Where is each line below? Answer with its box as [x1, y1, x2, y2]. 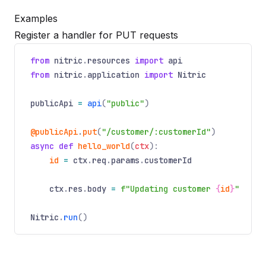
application [87, 69, 140, 80]
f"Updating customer [121, 183, 211, 194]
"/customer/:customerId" [102, 126, 211, 137]
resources [87, 55, 130, 66]
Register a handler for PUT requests [14, 29, 178, 41]
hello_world [78, 141, 130, 151]
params [111, 155, 140, 166]
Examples [14, 12, 58, 24]
